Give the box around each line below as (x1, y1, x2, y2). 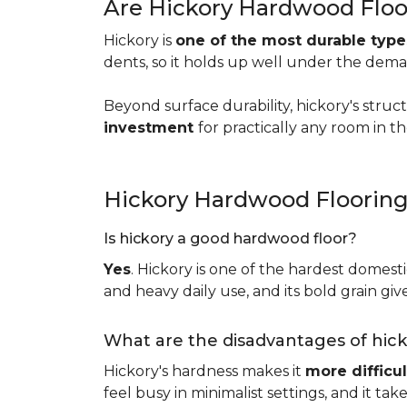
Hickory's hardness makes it (104, 362, 305, 380)
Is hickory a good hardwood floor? (104, 230, 364, 247)
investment (104, 119, 198, 136)
